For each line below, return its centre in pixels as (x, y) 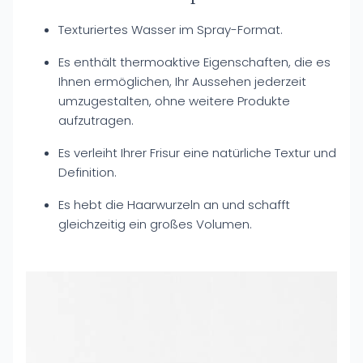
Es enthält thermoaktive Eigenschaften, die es (194, 62)
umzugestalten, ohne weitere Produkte (174, 101)
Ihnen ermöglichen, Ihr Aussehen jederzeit (182, 81)
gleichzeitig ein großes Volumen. (155, 224)
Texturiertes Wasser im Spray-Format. (171, 30)
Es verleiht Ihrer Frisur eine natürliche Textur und (197, 153)
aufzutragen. (96, 120)
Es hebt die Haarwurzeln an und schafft (174, 205)
